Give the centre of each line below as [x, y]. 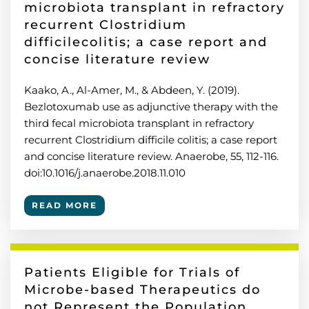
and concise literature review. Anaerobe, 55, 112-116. [151, 156]
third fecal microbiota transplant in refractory [139, 123]
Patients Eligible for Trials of [132, 272]
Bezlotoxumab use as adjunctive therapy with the [151, 107]
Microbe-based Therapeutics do [142, 290]
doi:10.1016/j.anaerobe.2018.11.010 [105, 173]
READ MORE [64, 205]
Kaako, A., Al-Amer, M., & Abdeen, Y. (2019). [132, 90]
